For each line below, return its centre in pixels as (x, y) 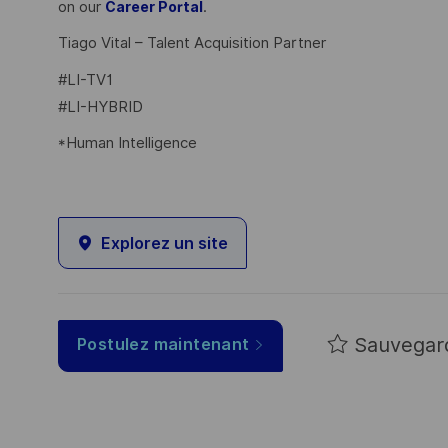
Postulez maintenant (163, 345)
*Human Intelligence (127, 143)
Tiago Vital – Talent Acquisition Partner (192, 43)
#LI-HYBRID (100, 106)
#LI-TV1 (85, 79)
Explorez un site (164, 243)
